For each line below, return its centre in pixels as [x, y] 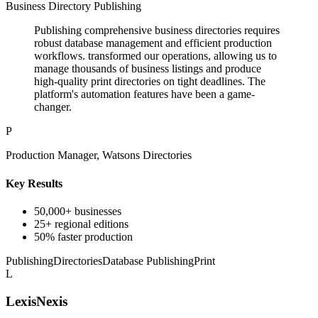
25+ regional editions [81, 224]
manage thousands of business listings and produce [148, 69]
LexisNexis [37, 301]
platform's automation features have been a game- [144, 94]
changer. [53, 107]
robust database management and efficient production [153, 43]
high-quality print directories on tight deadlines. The [150, 82]
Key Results [34, 183]
